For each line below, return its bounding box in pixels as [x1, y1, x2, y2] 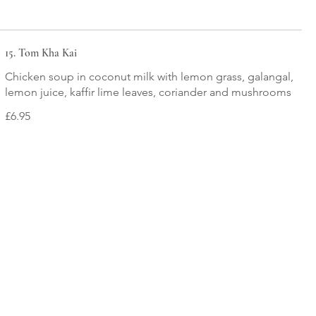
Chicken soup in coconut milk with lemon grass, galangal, [4, 70, 293, 83]
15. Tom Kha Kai [4, 46, 77, 60]
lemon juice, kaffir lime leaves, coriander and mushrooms [4, 85, 291, 99]
